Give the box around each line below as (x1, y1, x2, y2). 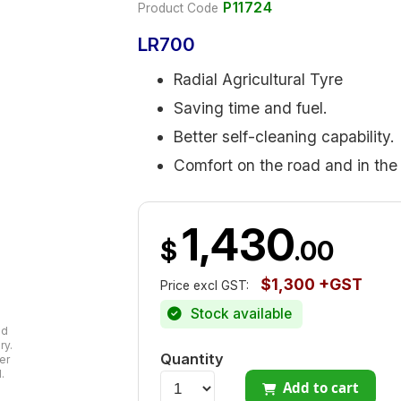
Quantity (160, 350, 224, 369)
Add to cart (283, 379, 360, 397)
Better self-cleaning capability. (174, 127, 394, 147)
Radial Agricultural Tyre (174, 70, 343, 90)
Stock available (187, 305, 292, 323)
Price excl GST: (160, 277, 249, 293)
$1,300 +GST (260, 274, 363, 294)
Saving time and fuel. (174, 98, 327, 118)
